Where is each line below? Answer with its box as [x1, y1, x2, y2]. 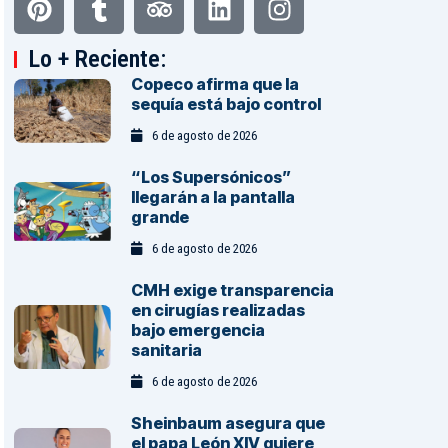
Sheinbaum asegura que [130, 413, 325, 434]
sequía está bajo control [130, 94, 321, 115]
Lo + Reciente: [29, 45, 166, 74]
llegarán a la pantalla [130, 187, 295, 208]
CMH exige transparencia [130, 280, 334, 301]
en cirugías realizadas [130, 300, 305, 321]
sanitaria [130, 340, 202, 361]
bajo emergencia [130, 320, 265, 341]
